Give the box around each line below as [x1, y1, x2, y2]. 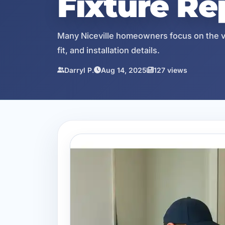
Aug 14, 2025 [101, 65, 147, 74]
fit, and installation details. [57, 45, 160, 55]
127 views [154, 65, 187, 74]
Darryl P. [64, 65, 94, 74]
